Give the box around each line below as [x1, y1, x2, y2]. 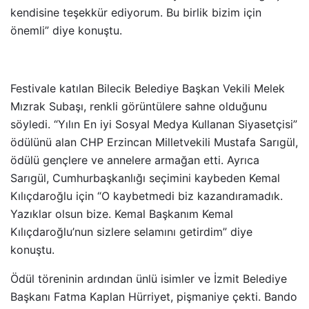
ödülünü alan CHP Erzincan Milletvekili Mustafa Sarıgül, [10, 134, 298, 149]
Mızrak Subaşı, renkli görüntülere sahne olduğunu [10, 99, 267, 113]
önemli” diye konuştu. [10, 23, 122, 37]
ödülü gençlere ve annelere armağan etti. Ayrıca [10, 152, 259, 167]
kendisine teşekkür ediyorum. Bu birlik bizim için [10, 5, 261, 19]
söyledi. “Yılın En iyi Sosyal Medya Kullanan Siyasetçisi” [10, 117, 297, 131]
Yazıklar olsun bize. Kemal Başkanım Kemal [10, 206, 233, 221]
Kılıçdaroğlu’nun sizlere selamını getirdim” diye [10, 224, 252, 239]
